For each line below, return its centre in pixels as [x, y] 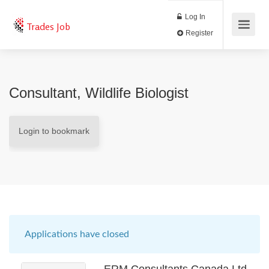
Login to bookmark [54, 131]
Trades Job [49, 26]
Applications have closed [77, 234]
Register [234, 38]
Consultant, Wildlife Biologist [99, 93]
